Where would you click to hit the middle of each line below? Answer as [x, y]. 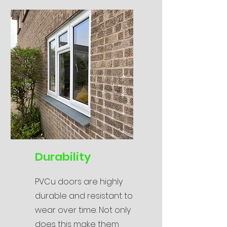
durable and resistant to [84, 196]
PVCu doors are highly [79, 182]
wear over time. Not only [83, 210]
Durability [63, 157]
